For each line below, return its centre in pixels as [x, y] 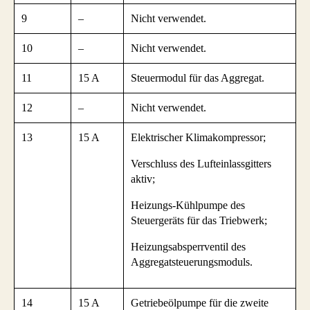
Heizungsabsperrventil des [188, 247]
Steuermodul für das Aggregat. [198, 78]
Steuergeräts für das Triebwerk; [199, 221]
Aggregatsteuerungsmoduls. [192, 262]
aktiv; [143, 179]
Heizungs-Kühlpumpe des [188, 206]
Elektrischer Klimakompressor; [198, 138]
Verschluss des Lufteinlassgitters [201, 164]
